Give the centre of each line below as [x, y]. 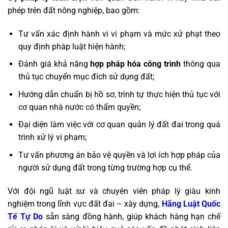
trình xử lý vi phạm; [52, 137]
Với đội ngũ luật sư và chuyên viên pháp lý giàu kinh [114, 191]
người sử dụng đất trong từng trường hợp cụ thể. [105, 167]
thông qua [201, 64]
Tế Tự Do [25, 216]
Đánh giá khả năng [54, 64]
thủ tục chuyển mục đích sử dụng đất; [86, 77]
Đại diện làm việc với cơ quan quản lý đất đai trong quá [119, 125]
